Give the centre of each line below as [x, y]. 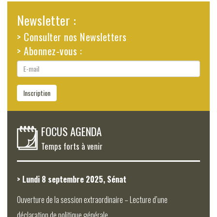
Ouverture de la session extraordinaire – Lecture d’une [92, 199]
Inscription [37, 93]
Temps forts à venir [72, 146]
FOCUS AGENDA [71, 131]
